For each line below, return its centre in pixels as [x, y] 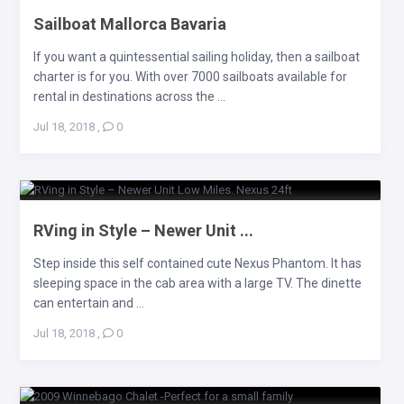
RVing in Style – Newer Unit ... [143, 230]
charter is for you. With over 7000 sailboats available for [190, 76]
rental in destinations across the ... [129, 96]
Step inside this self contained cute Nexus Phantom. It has [197, 263]
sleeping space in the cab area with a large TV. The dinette [197, 283]
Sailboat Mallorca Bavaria [129, 23]
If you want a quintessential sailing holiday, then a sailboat [196, 56]
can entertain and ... [88, 303]
